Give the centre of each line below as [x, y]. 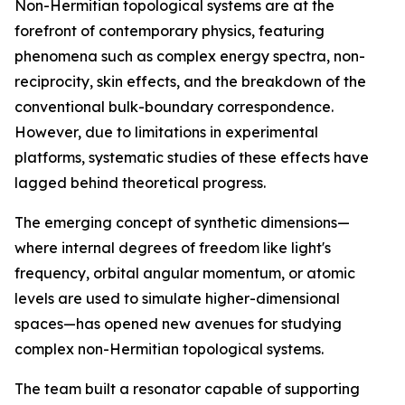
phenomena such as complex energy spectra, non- [190, 56]
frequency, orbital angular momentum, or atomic [185, 273]
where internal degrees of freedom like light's [173, 248]
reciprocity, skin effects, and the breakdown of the [190, 81]
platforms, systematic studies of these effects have [192, 157]
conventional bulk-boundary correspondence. [174, 107]
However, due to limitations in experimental [166, 132]
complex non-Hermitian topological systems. [169, 349]
